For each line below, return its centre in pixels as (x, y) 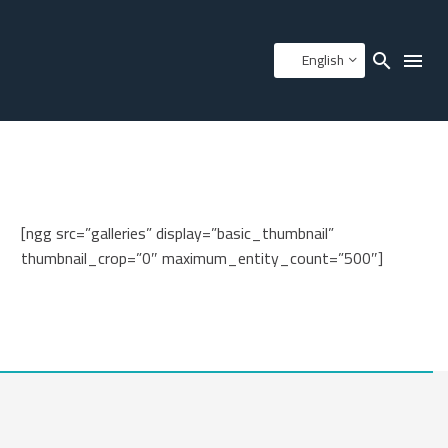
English (323, 60)
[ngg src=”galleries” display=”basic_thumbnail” (177, 233)
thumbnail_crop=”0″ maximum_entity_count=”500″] (202, 258)
